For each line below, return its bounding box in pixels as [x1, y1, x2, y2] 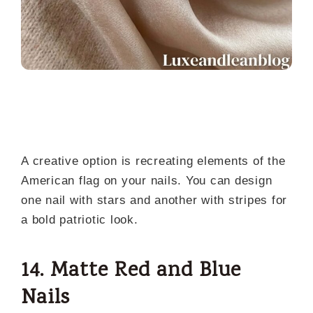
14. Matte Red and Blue [21, 256, 241, 286]
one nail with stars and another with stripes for [21, 193, 287, 207]
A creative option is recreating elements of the [21, 154, 286, 168]
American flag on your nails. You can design [21, 173, 272, 187]
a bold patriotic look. [21, 212, 138, 226]
